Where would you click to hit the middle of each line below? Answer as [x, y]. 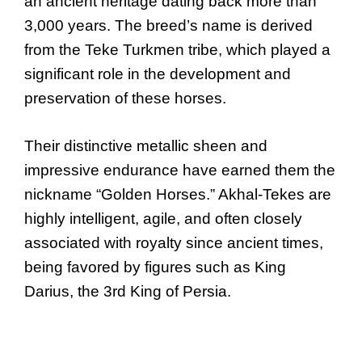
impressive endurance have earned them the [180, 170]
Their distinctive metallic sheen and [146, 145]
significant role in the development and [158, 74]
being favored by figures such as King [155, 267]
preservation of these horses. [125, 99]
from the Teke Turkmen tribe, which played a [177, 50]
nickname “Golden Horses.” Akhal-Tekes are [178, 194]
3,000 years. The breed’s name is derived [168, 26]
